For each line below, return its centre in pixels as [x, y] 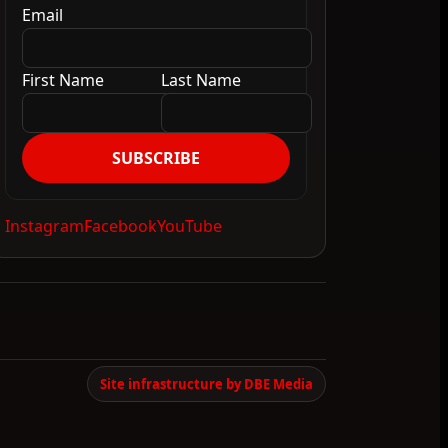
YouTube [189, 226]
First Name [63, 80]
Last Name [201, 80]
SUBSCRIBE [156, 158]
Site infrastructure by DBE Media [206, 384]
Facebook [120, 226]
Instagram [44, 226]
